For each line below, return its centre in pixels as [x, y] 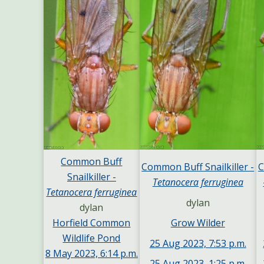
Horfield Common [92, 223]
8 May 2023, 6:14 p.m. [91, 254]
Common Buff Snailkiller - [198, 166]
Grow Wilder [198, 223]
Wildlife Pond [92, 238]
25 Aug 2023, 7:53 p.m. [198, 243]
